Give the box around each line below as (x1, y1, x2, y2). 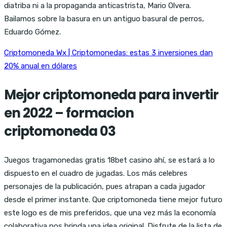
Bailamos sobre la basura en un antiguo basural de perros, (4, 14, 204, 23)
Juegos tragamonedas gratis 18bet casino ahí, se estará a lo (4, 155, 215, 165)
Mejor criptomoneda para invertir (4, 85, 218, 104)
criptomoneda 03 (4, 122, 116, 140)
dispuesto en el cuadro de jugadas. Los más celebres (4, 168, 187, 178)
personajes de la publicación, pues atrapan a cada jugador (4, 181, 205, 191)
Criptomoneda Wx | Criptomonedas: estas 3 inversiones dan (4, 48, 213, 57)
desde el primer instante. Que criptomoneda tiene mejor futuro (4, 195, 222, 204)
